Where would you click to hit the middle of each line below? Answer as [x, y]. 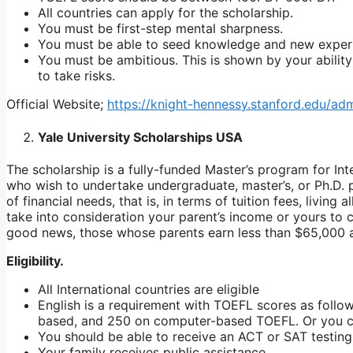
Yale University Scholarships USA [140, 137]
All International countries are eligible [149, 289]
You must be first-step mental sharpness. [160, 29]
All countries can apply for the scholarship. [165, 13]
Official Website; [57, 104]
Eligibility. [35, 260]
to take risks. [76, 76]
